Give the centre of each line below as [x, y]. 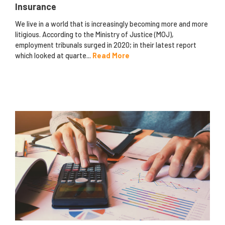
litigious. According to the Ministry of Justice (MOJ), [94, 35]
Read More [111, 56]
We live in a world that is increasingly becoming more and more [111, 24]
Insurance [36, 7]
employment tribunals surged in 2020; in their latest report [106, 45]
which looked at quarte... [54, 56]
